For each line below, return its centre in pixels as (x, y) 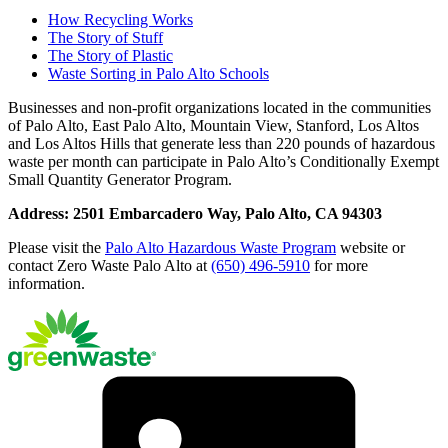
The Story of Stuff (105, 38)
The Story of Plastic (110, 56)
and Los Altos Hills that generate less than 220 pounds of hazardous (221, 144)
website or (370, 248)
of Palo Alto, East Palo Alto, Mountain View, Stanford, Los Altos (213, 126)
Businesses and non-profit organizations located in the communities (219, 108)
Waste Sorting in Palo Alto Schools (158, 74)
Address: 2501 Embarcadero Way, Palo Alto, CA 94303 (195, 214)
